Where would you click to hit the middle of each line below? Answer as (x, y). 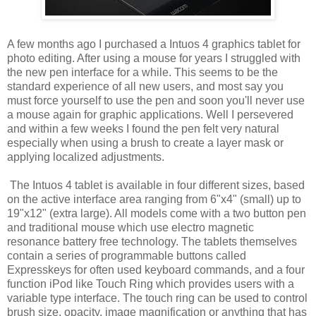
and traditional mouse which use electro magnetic (130, 227)
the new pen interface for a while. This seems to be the (142, 72)
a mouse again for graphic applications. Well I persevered (150, 114)
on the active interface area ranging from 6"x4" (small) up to (154, 199)
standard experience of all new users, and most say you (145, 86)
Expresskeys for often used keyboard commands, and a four (156, 269)
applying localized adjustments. (86, 157)
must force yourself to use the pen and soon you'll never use (156, 100)
